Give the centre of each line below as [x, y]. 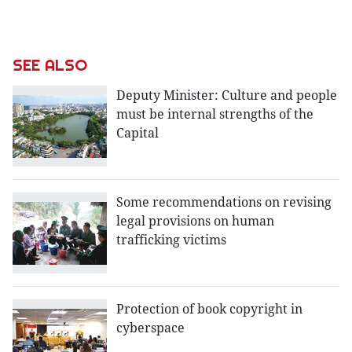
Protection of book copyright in [209, 309]
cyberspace [150, 328]
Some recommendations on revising [224, 202]
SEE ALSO [50, 65]
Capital [137, 133]
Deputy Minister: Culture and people [227, 95]
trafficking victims [171, 240]
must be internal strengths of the [215, 114]
